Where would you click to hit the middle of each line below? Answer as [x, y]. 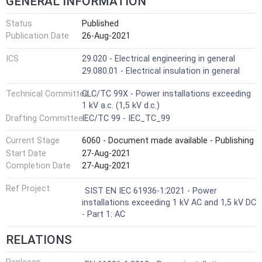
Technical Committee [47, 94]
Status [19, 23]
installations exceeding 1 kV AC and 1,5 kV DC [169, 202]
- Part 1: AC [104, 214]
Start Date [26, 153]
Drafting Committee [44, 118]
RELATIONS [39, 239]
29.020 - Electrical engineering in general [158, 58]
